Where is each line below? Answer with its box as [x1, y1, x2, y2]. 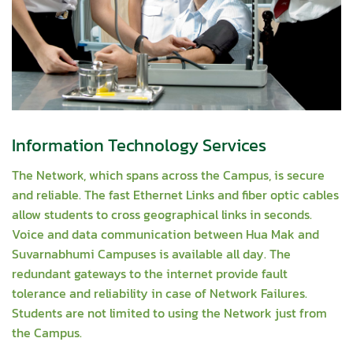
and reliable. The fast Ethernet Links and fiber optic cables [12, 184, 339, 204]
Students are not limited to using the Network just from [12, 303, 327, 322]
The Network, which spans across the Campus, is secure [12, 165, 325, 184]
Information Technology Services [12, 131, 266, 158]
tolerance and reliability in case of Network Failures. [12, 283, 307, 303]
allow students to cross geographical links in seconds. [12, 204, 312, 224]
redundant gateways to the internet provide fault [12, 263, 288, 283]
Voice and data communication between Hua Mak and [12, 224, 319, 243]
